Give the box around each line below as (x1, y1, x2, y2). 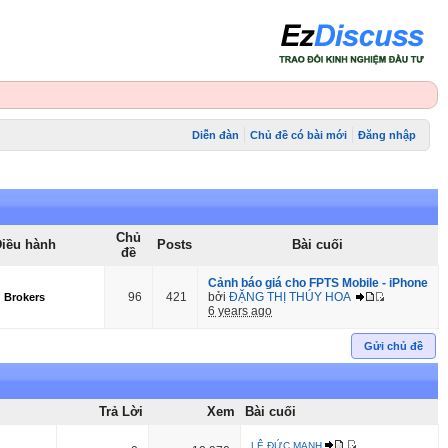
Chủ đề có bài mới (249, 129, 347, 141)
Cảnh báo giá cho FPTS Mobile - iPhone (208, 276, 428, 290)
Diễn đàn (191, 129, 239, 141)
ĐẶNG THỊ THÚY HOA (229, 290, 350, 304)
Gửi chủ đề (364, 340, 423, 352)
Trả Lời (99, 404, 143, 419)
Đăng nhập (357, 129, 416, 141)
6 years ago (208, 304, 272, 318)
